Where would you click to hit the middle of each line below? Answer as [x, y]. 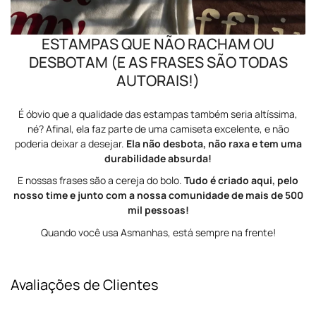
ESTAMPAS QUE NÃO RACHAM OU [158, 43]
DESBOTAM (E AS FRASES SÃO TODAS [158, 62]
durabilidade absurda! [158, 158]
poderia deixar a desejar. [70, 143]
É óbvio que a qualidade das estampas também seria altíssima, [158, 114]
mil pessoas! [158, 210]
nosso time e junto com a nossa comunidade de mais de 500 [158, 195]
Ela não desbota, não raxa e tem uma [214, 143]
